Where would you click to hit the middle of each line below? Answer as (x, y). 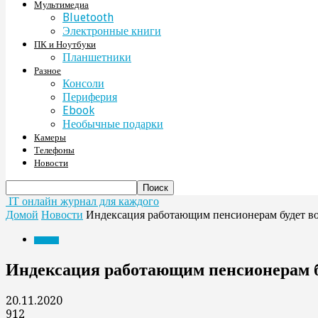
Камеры (50, 137)
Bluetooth (88, 17)
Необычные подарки (113, 124)
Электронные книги (112, 31)
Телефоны (54, 150)
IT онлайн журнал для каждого (84, 201)
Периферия (90, 97)
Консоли (83, 83)
